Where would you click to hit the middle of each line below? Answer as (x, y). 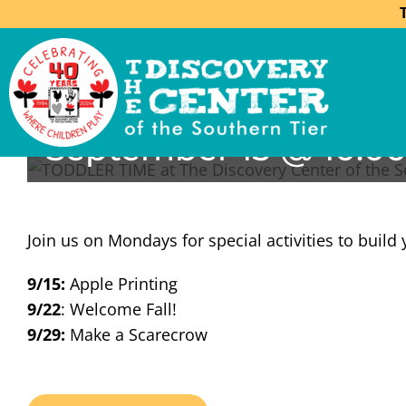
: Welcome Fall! (119, 309)
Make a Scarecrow (136, 335)
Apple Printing (124, 284)
